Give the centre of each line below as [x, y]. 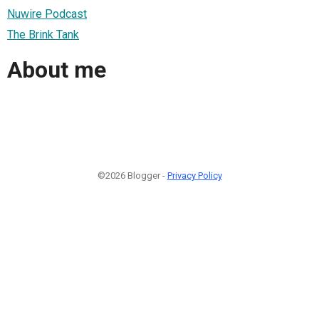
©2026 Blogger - [132, 175]
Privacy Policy [194, 175]
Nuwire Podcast [47, 14]
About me [57, 70]
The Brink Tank [43, 34]
